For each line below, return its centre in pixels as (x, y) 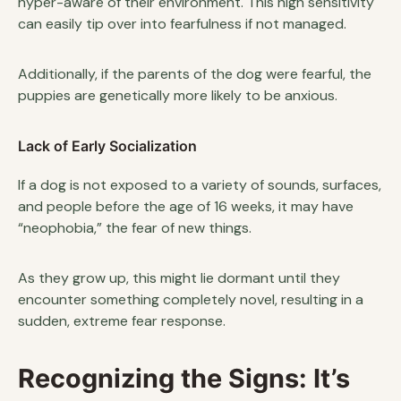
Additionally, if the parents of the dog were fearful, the (195, 73)
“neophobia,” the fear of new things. (135, 227)
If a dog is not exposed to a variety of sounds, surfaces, (200, 184)
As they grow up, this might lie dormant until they (179, 277)
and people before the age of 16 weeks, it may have (186, 206)
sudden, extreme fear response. (122, 320)
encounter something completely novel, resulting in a (191, 299)
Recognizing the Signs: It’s (184, 378)
